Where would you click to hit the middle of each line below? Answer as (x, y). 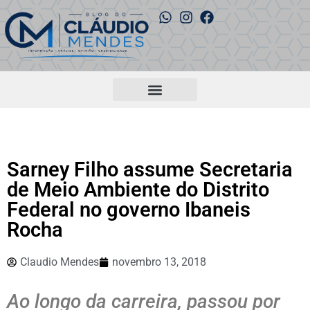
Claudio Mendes (60, 262)
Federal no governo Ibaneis (129, 210)
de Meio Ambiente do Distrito (138, 190)
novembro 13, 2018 (159, 262)
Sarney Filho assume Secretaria (150, 170)
